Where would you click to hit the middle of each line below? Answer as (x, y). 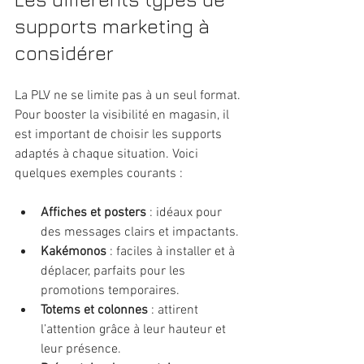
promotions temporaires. (110, 290)
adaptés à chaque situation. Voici (108, 154)
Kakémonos (74, 251)
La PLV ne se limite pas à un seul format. (129, 95)
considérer (64, 52)
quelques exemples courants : (99, 173)
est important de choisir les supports (120, 134)
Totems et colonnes (94, 310)
